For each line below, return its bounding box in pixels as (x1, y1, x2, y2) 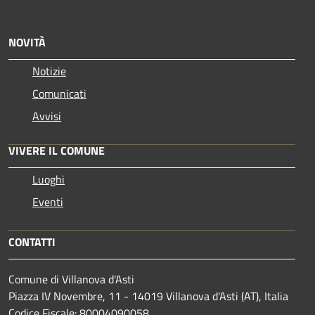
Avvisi (32, 108, 61, 125)
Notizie (32, 63, 66, 80)
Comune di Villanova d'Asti (8, 271, 134, 288)
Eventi (32, 193, 63, 211)
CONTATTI (8, 233, 56, 251)
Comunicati (32, 85, 86, 103)
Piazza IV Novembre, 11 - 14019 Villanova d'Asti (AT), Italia (8, 288, 288, 305)
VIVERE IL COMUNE (8, 142, 105, 160)
